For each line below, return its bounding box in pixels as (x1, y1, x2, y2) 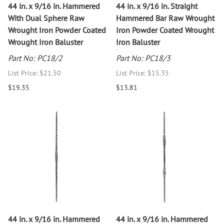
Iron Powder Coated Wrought (116, 24, 214, 35)
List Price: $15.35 (116, 68, 169, 77)
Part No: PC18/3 (116, 52, 170, 63)
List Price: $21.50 (8, 68, 61, 77)
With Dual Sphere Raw (8, 12, 84, 23)
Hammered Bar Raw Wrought (116, 12, 214, 23)
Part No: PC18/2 (8, 52, 62, 63)
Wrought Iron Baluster (8, 36, 83, 47)
